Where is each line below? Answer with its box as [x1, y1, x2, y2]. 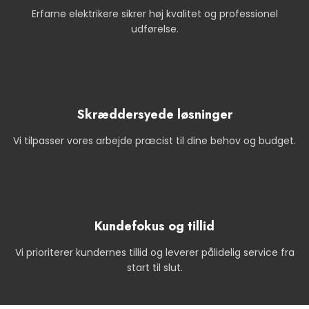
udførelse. [130, 21, 179, 36]
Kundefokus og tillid [94, 217, 215, 236]
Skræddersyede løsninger [77, 106, 232, 124]
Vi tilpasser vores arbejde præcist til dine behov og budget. [13, 134, 296, 148]
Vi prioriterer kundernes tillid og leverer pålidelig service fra [14, 246, 295, 260]
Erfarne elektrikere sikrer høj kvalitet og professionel [31, 6, 278, 21]
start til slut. [126, 261, 183, 275]
